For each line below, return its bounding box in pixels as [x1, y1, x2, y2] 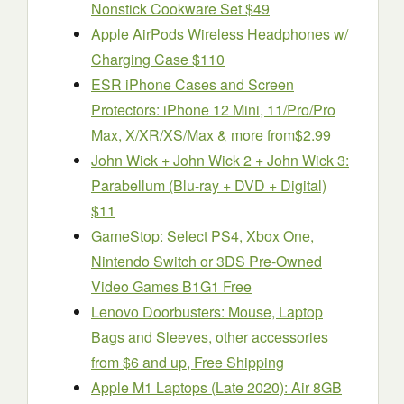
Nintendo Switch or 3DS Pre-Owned [91, 251, 322, 271]
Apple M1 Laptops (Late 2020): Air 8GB [91, 377, 342, 398]
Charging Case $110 [91, 49, 225, 69]
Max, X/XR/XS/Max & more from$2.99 [91, 124, 331, 145]
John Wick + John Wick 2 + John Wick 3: [91, 150, 349, 170]
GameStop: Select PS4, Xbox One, [91, 225, 314, 246]
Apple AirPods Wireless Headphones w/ [91, 23, 348, 44]
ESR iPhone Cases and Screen [91, 74, 294, 95]
